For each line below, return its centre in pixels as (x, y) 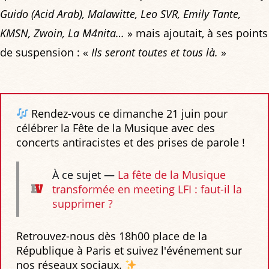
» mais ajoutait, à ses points (196, 33)
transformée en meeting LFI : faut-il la (147, 189)
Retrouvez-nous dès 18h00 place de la (111, 236)
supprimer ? (82, 203)
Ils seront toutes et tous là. (155, 53)
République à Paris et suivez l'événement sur (129, 250)
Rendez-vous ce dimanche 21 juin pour (128, 113)
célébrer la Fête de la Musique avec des (115, 128)
